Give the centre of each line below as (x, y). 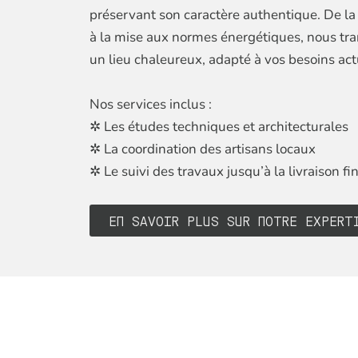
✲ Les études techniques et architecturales (219, 126)
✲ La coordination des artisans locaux (203, 149)
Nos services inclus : (151, 104)
